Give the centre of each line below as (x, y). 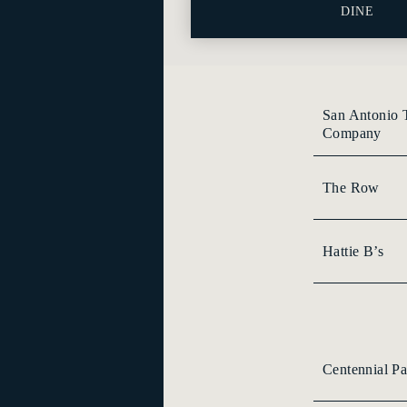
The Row (351, 187)
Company (352, 133)
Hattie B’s (353, 251)
